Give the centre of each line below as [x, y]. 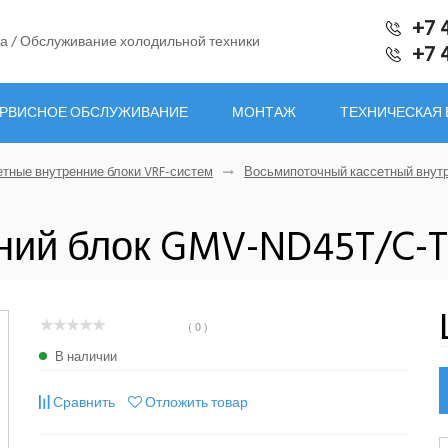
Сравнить [83, 402]
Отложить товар [196, 402]
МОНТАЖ [264, 112]
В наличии [85, 356]
